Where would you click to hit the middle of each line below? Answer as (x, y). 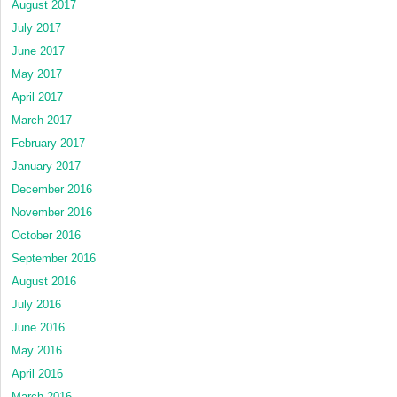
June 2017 (38, 51)
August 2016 (44, 281)
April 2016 (37, 373)
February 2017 (48, 143)
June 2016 (38, 327)
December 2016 (52, 189)
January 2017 (46, 166)
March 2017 (42, 120)
